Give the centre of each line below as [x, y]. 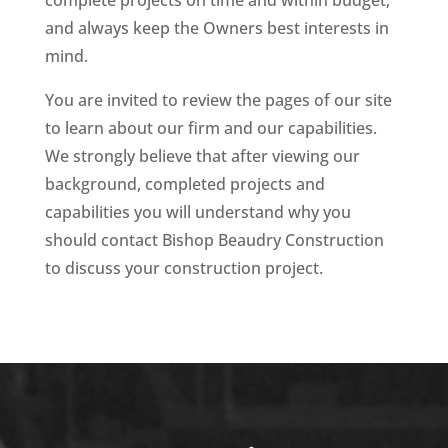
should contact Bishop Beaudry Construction [214, 240]
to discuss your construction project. [183, 268]
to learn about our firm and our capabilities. [210, 128]
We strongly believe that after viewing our [202, 156]
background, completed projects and [184, 184]
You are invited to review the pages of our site [218, 100]
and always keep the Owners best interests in [216, 28]
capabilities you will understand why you [197, 212]
